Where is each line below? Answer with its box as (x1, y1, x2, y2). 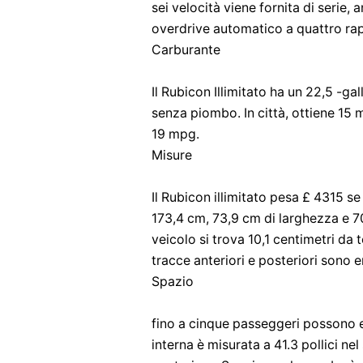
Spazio (152, 274, 194, 289)
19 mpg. (152, 126, 199, 142)
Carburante (152, 42, 220, 58)
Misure (152, 147, 192, 163)
